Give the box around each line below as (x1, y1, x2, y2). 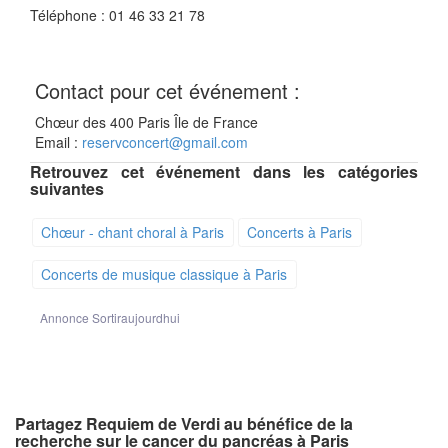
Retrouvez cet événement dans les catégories (30, 159, 418, 183)
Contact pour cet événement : (35, 75, 300, 105)
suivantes (30, 176, 104, 200)
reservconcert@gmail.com (82, 131, 248, 152)
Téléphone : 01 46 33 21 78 (30, 4, 205, 25)
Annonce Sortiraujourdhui (40, 308, 180, 326)
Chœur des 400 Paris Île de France (35, 111, 258, 132)
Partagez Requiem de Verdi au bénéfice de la (15, 411, 353, 435)
